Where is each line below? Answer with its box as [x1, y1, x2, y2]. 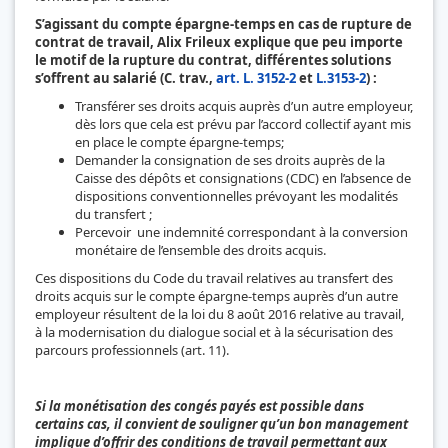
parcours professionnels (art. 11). [35, 340, 229, 359]
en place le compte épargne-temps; [75, 132, 284, 151]
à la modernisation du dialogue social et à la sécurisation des [35, 322, 393, 341]
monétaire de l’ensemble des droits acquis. [75, 240, 326, 259]
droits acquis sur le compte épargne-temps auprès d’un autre [35, 286, 398, 305]
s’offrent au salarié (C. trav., [35, 68, 216, 87]
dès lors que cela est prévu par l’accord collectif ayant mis [75, 114, 411, 133]
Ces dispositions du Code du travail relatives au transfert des [35, 268, 393, 287]
